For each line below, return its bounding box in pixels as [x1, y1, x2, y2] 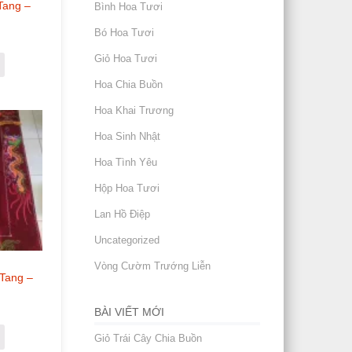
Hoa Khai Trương [94, 104, 174, 116]
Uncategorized [94, 234, 160, 246]
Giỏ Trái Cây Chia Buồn [94, 332, 203, 344]
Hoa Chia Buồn [94, 79, 163, 90]
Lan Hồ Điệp [94, 208, 151, 220]
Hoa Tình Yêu [94, 156, 158, 168]
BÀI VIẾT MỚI [94, 306, 165, 318]
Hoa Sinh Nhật [94, 130, 161, 142]
